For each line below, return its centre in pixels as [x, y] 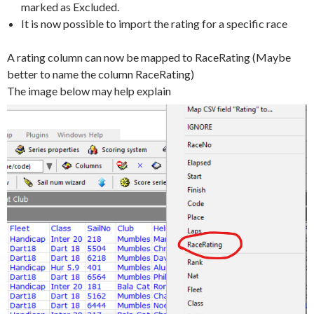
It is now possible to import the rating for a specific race [154, 24]
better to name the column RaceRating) [101, 74]
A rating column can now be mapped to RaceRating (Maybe [149, 57]
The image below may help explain [89, 91]
